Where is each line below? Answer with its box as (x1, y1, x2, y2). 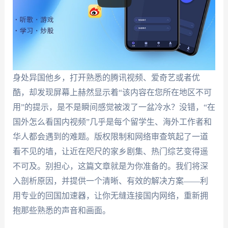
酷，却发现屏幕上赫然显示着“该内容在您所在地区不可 (12, 88, 212, 97)
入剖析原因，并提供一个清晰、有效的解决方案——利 (12, 177, 208, 185)
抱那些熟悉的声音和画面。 (12, 206, 110, 215)
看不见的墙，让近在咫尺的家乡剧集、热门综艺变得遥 (12, 147, 208, 156)
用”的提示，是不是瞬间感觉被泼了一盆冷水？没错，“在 (12, 103, 215, 111)
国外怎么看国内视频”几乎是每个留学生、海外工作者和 (12, 118, 212, 126)
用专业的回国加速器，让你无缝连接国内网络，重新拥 (12, 191, 208, 200)
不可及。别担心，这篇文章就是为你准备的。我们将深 (12, 162, 208, 170)
